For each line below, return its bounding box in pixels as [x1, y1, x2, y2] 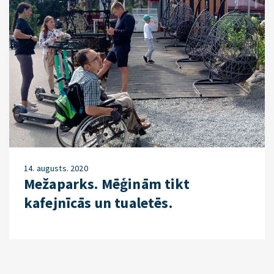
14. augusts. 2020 [24, 163, 88, 174]
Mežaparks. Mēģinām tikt [24, 174, 190, 194]
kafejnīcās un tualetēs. [24, 193, 172, 213]
